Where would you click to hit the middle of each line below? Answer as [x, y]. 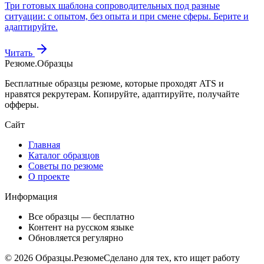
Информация [31, 196]
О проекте [49, 176]
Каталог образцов [64, 155]
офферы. [22, 104]
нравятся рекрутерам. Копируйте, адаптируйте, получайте [122, 94]
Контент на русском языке [81, 227]
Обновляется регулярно [76, 237]
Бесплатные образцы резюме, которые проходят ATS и [114, 83]
